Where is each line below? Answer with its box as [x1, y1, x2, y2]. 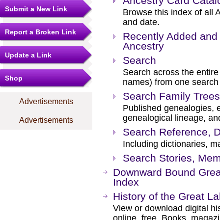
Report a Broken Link [5, 28, 76, 36]
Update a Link [5, 51, 52, 59]
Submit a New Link [5, 5, 67, 13]
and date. [123, 17, 160, 27]
